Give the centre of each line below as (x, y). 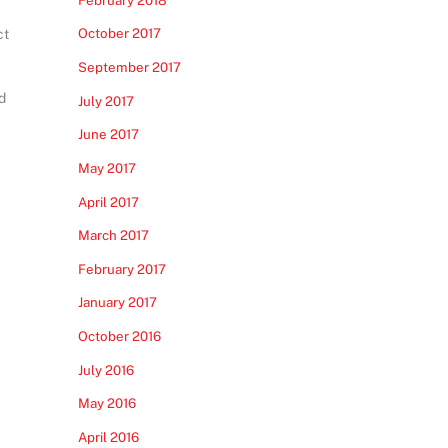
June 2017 (108, 134)
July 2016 (105, 369)
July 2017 (105, 100)
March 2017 (113, 235)
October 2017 (119, 33)
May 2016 (106, 403)
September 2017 (129, 67)
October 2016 (119, 336)
